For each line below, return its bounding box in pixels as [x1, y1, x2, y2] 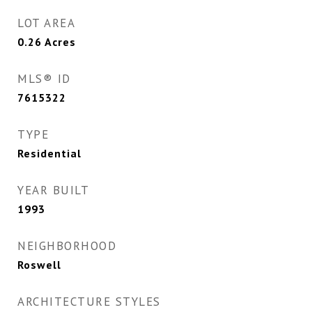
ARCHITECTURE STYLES [17, 294, 161, 310]
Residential [17, 146, 81, 161]
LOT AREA [17, 15, 75, 31]
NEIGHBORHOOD [17, 238, 116, 254]
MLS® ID [17, 71, 71, 87]
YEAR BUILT [17, 182, 89, 198]
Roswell [17, 258, 61, 272]
